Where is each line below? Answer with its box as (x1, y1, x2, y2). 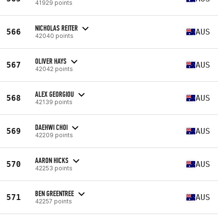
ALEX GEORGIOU (35, 89, 74, 99)
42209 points (35, 131, 73, 139)
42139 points (35, 98, 73, 106)
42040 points (35, 32, 73, 39)
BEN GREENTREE (35, 188, 74, 198)
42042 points (35, 65, 73, 73)
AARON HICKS (35, 155, 69, 165)
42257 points (35, 197, 72, 205)
